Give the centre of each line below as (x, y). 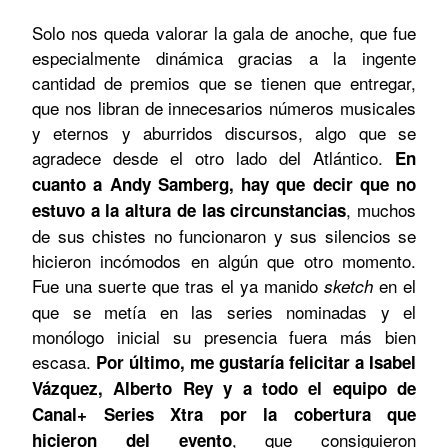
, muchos (381, 210)
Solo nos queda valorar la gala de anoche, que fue (224, 33)
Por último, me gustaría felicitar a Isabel (253, 362)
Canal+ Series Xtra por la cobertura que (224, 414)
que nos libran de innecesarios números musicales (224, 108)
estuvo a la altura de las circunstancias (189, 210)
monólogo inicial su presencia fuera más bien (224, 337)
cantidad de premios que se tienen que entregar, (224, 83)
